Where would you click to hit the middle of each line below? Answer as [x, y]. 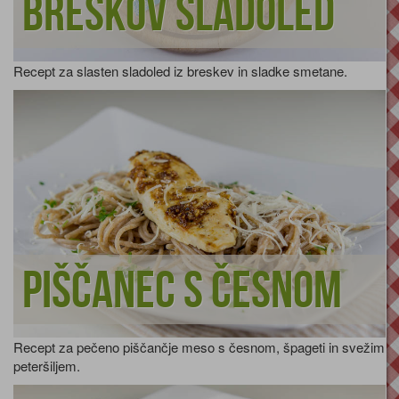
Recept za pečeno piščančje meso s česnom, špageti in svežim [199, 347]
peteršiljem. [47, 366]
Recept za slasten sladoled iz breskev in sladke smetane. [180, 71]
